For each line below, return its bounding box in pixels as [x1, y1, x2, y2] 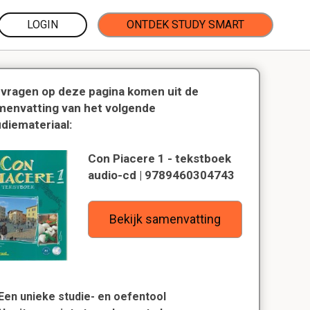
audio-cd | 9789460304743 [88, 168, 235, 182]
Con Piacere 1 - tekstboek [88, 152, 232, 165]
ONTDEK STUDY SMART [127, 18, 244, 31]
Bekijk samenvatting [109, 212, 221, 226]
